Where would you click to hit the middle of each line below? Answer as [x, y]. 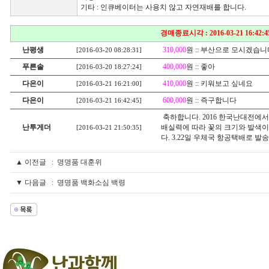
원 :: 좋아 [201, 67]
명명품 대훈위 [79, 162]
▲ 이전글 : [34, 162]
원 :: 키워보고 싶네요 [219, 83]
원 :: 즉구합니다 [211, 100]
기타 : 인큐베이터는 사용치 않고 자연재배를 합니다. [163, 7]
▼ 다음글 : [34, 183]
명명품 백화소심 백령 [90, 183]
